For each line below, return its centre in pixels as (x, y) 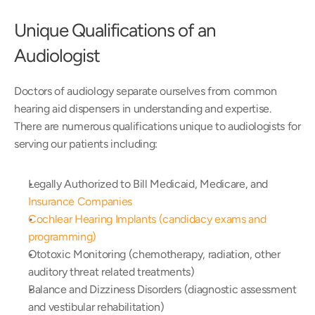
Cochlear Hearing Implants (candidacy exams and (147, 219)
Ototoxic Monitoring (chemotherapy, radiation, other (154, 254)
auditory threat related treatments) (111, 272)
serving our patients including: (86, 144)
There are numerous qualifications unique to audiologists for (157, 126)
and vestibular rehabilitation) (96, 307)
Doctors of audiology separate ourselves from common (146, 91)
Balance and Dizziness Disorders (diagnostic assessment (162, 289)
